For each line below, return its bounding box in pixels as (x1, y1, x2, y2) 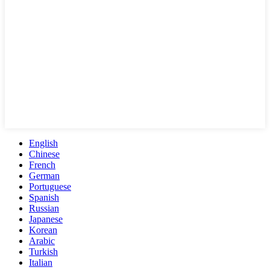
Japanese (29, 214, 63, 225)
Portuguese (29, 181, 71, 192)
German (29, 171, 60, 181)
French (29, 160, 55, 171)
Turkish (29, 246, 58, 257)
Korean (29, 225, 57, 236)
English (29, 138, 58, 149)
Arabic (29, 236, 55, 246)
